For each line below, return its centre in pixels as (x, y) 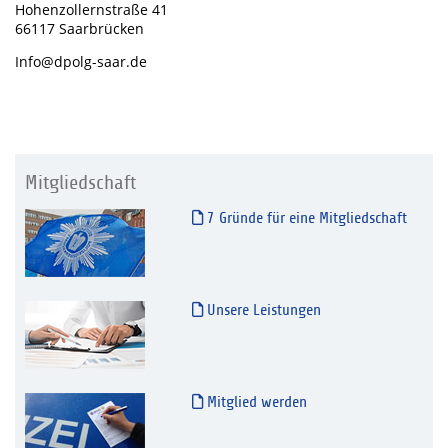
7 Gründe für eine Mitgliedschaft (304, 217)
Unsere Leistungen (261, 309)
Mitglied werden (254, 401)
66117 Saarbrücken (81, 28)
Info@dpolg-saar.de (81, 61)
